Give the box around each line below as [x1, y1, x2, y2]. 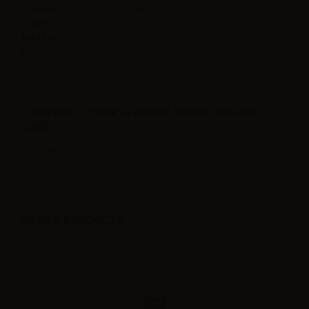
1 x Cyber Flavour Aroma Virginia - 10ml [21, 143, 175, 154]
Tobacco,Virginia [130, 17, 197, 28]
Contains [21, 3, 60, 14]
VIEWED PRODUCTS [21, 213, 123, 227]
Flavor [21, 17, 49, 28]
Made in [21, 31, 57, 42]
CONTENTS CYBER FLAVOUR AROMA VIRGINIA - [21, 106, 267, 119]
